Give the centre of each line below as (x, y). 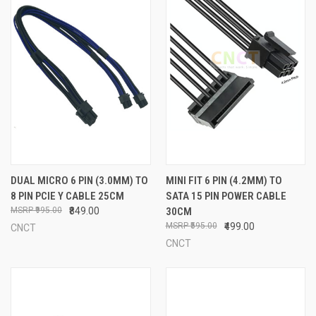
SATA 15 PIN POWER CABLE (226, 196)
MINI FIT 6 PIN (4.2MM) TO (224, 180)
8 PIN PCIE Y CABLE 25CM (67, 196)
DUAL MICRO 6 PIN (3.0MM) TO (79, 180)
